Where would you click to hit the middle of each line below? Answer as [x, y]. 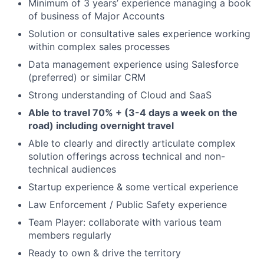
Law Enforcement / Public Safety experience [128, 204]
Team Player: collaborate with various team [125, 222]
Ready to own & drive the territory [105, 253]
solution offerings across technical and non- [127, 156]
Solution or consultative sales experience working [139, 34]
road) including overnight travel [101, 126]
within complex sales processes [99, 47]
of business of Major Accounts [96, 16]
